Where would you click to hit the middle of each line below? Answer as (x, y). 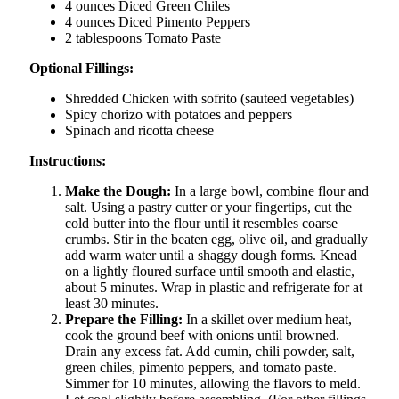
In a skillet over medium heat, (267, 320)
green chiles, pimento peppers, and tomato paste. (201, 368)
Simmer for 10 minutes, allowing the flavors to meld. (213, 384)
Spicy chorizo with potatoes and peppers (179, 115)
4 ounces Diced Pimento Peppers (158, 22)
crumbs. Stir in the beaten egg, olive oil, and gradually (216, 240)
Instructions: (68, 161)
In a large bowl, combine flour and (270, 191)
